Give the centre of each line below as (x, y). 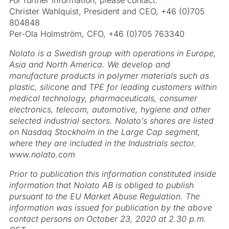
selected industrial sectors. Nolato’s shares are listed (111, 121)
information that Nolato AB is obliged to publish (101, 185)
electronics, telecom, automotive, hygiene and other (110, 109)
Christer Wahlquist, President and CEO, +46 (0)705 (107, 11)
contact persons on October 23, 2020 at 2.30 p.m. (108, 219)
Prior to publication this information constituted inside (113, 174)
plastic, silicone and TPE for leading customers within (113, 87)
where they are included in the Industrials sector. (103, 143)
